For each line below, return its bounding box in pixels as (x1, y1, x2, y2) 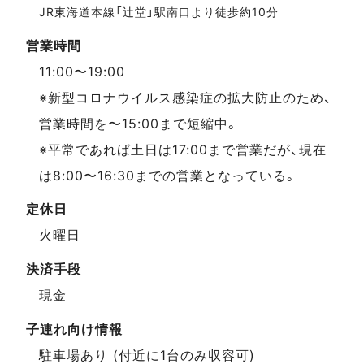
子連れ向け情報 (26, 320, 123, 337)
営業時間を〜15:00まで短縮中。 (39, 115, 239, 132)
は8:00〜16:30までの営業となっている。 (39, 167, 297, 184)
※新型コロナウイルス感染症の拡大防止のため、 (39, 89, 332, 106)
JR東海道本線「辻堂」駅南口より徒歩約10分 (39, 5, 279, 19)
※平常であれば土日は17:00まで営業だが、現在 (39, 141, 327, 158)
